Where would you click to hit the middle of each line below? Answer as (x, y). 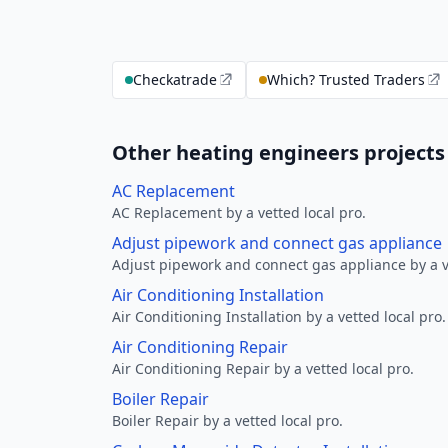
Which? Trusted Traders (346, 79)
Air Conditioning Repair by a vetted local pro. (263, 368)
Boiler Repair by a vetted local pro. (227, 420)
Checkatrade (175, 79)
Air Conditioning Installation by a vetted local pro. (279, 316)
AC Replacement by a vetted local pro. (239, 212)
